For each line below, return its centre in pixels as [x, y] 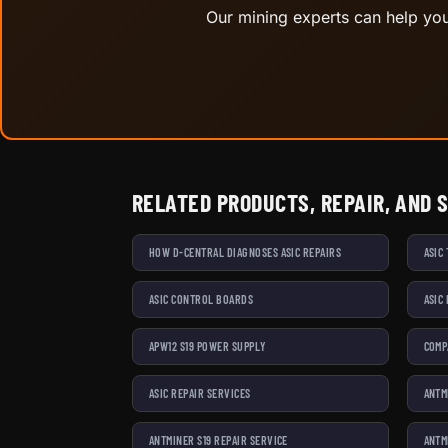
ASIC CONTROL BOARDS [201, 298]
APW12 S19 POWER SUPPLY [207, 345]
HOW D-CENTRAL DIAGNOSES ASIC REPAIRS [245, 251]
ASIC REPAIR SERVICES [200, 392]
